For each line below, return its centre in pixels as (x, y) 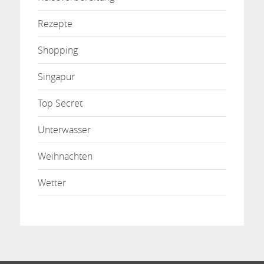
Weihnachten (65, 156)
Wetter (52, 183)
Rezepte (55, 24)
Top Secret (60, 103)
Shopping (57, 50)
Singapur (56, 77)
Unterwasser (64, 130)
